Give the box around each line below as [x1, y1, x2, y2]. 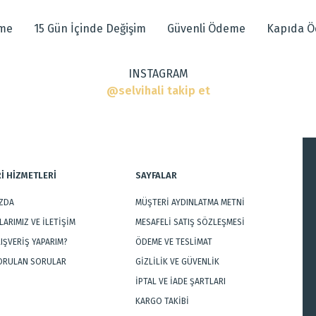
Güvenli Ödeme [167, 22, 245, 35]
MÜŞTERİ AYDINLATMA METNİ [135, 197, 245, 207]
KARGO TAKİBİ [135, 296, 189, 306]
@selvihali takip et [106, 84, 210, 97]
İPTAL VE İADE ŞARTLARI [135, 276, 226, 286]
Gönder [144, 204, 172, 214]
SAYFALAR [135, 170, 177, 181]
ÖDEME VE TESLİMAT [135, 237, 212, 247]
